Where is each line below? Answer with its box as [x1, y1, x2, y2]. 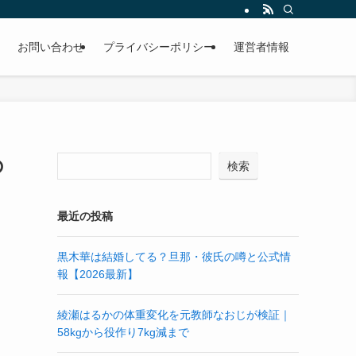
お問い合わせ [17, 41, 84, 53]
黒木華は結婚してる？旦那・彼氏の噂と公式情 [57, 250, 291, 263]
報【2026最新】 [57, 268, 138, 281]
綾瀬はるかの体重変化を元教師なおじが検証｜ [57, 308, 291, 321]
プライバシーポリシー [103, 41, 215, 53]
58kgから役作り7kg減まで [57, 326, 189, 339]
